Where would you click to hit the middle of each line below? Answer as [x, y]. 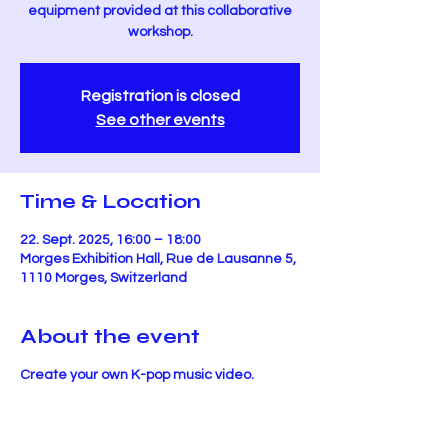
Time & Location [110, 201]
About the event [110, 336]
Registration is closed [160, 96]
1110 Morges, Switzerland [103, 278]
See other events [160, 120]
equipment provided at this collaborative [160, 11]
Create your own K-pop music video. [137, 375]
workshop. [160, 32]
